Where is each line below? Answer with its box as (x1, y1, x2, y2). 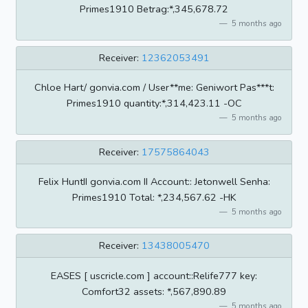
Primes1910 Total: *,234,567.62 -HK (71, 190, 236, 204)
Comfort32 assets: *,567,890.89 (82, 284, 226, 298)
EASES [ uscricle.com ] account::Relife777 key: (51, 268, 257, 283)
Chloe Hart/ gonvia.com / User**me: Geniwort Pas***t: (34, 80, 274, 95)
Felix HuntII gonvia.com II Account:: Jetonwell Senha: (38, 174, 270, 188)
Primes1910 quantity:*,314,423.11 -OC (66, 96, 242, 111)
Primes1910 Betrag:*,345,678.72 (80, 2, 228, 16)
